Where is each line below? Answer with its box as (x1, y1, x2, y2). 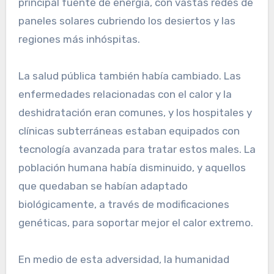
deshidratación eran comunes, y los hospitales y (18, 106, 252, 119)
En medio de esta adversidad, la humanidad (18, 253, 229, 265)
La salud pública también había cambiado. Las (18, 69, 241, 82)
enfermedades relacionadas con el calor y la (18, 87, 232, 100)
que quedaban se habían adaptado (18, 179, 188, 192)
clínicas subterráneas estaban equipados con (18, 124, 240, 137)
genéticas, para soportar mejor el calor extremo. (18, 216, 253, 229)
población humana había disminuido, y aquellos (18, 161, 246, 174)
